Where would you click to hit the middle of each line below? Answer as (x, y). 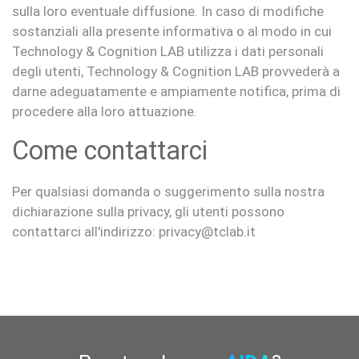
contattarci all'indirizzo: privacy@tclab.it (134, 232)
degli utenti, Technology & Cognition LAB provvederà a (176, 71)
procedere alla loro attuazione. (105, 111)
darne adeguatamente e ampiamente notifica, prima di (176, 91)
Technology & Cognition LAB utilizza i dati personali (168, 51)
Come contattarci (110, 151)
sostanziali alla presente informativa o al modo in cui (172, 31)
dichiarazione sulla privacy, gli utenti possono (148, 212)
